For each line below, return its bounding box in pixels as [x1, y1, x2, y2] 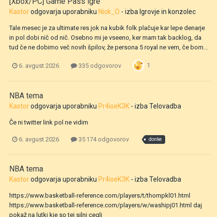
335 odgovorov [77, 62, 121, 69]
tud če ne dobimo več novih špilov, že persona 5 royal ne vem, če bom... [9, 44, 208, 51]
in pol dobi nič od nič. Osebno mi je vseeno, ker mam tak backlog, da [9, 34, 201, 42]
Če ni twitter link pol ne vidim [9, 119, 88, 126]
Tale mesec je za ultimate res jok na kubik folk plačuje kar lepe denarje [9, 24, 205, 32]
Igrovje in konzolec [139, 8, 196, 16]
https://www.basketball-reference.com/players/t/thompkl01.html [9, 191, 190, 199]
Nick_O [98, 8, 120, 16]
